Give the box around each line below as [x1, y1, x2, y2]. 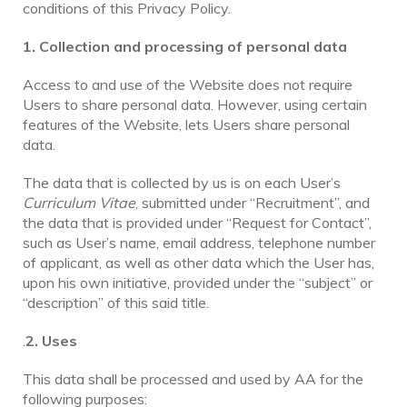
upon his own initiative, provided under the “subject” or [23, 273, 372, 292]
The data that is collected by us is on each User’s [23, 173, 341, 192]
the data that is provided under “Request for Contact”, [23, 213, 372, 232]
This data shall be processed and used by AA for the [23, 369, 363, 388]
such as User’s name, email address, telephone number [23, 233, 375, 252]
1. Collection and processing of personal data [23, 36, 347, 55]
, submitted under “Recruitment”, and [135, 193, 370, 212]
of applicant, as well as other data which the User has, [23, 253, 374, 272]
